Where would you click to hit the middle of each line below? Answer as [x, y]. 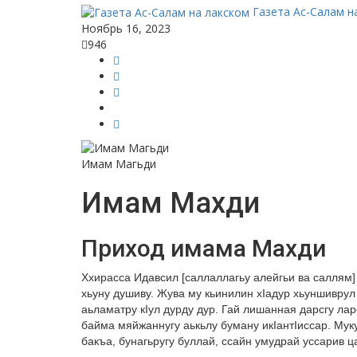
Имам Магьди [119, 163]
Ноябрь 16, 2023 [126, 28]
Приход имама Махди [204, 248]
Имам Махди [171, 203]
